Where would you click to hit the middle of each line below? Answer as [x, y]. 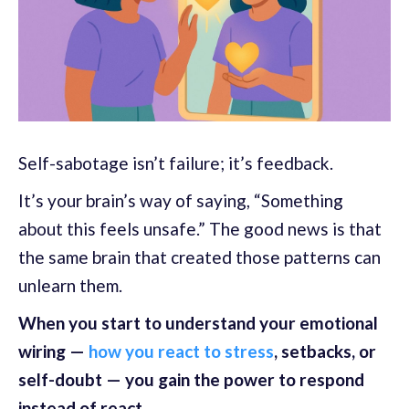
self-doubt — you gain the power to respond [191, 380]
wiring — [53, 351]
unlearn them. [70, 286]
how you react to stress [181, 351]
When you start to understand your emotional [198, 323]
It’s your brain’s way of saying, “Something [181, 201]
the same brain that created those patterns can [199, 257]
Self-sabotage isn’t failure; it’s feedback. [178, 163]
